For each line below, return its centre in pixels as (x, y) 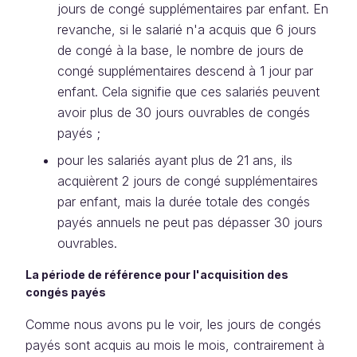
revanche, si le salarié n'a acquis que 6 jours (187, 29)
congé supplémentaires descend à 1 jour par (185, 71)
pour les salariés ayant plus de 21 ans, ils (175, 160)
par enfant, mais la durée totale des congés (184, 202)
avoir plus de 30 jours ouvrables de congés (184, 112)
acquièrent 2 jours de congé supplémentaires (188, 181)
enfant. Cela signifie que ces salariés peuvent (188, 92)
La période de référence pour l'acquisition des (157, 275)
